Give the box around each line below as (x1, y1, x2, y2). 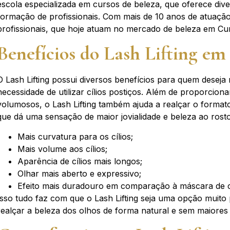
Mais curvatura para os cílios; (17, 131, 133, 142)
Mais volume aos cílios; (17, 143, 108, 154)
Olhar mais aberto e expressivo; (17, 168, 142, 179)
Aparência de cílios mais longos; (17, 156, 143, 166)
